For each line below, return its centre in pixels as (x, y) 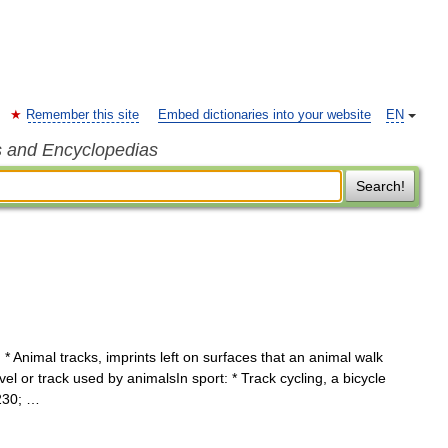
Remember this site (82, 115)
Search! (380, 186)
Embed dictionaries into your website (264, 115)
